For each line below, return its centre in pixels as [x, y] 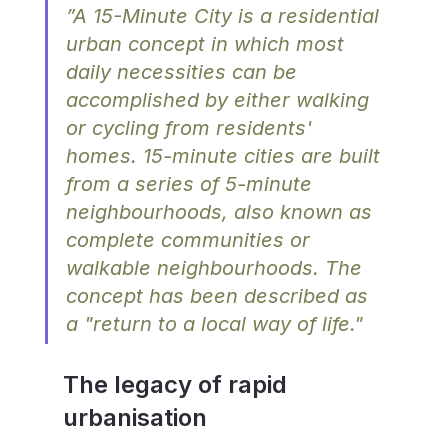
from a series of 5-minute [191, 183]
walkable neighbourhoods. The [216, 267]
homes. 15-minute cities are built [225, 155]
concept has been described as [219, 295]
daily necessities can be [184, 71]
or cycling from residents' [191, 127]
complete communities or [190, 239]
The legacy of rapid [177, 384]
